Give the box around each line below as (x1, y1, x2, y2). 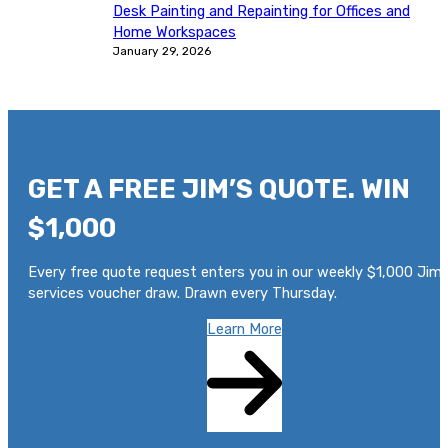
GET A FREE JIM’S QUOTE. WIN (28, 173, 410, 205)
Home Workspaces (113, 22, 236, 41)
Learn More (206, 319, 282, 338)
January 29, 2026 (113, 43, 211, 58)
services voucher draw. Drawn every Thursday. (28, 284, 337, 303)
